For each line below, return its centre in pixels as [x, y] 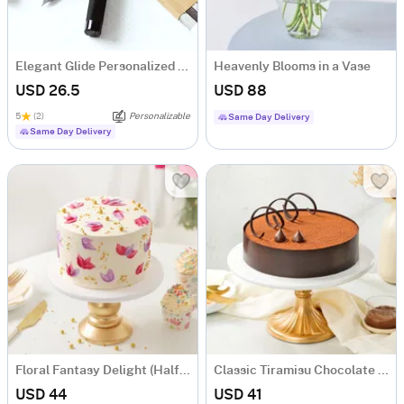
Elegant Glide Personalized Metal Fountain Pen [183, 67]
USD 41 [238, 395]
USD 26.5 [48, 91]
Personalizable [160, 116]
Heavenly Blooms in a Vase [292, 67]
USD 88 [240, 91]
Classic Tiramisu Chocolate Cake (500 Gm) [383, 371]
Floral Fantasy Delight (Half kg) [185, 371]
